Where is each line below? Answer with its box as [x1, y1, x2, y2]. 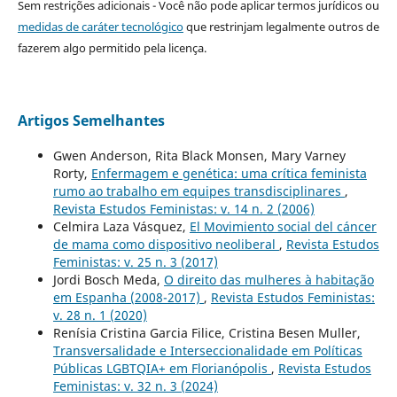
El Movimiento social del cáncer [189, 218, 377, 236]
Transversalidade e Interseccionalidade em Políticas [52, 342, 362, 360]
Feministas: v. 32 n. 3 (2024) [52, 378, 218, 395]
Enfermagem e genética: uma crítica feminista [90, 165, 367, 183]
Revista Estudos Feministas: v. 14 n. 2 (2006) [52, 200, 315, 218]
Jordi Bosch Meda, [52, 271, 164, 289]
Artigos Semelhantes [17, 111, 165, 131]
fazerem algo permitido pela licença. [17, 40, 206, 57]
